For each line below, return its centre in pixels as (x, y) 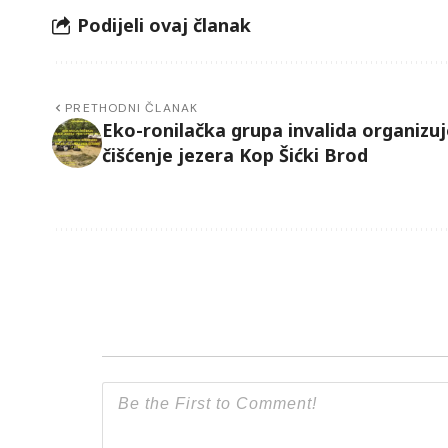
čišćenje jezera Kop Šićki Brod (235, 154)
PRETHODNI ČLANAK (132, 107)
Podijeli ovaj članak (164, 25)
